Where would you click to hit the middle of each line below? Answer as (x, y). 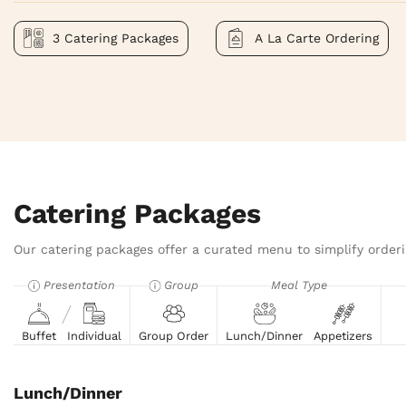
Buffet (39, 335)
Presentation (79, 285)
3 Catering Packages (150, 39)
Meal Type (299, 285)
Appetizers (343, 335)
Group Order (174, 335)
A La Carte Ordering (317, 39)
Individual (94, 335)
